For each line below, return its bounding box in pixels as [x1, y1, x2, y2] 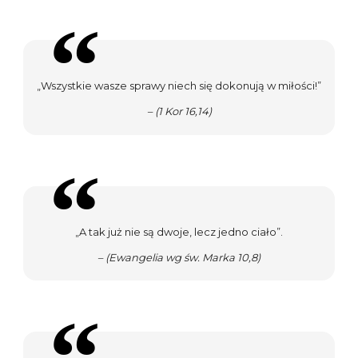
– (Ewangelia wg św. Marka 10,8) [97, 250, 261, 264]
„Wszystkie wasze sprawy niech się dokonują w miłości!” [37, 79, 321, 93]
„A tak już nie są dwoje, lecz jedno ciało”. [75, 225, 283, 238]
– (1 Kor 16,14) [146, 105, 212, 118]
